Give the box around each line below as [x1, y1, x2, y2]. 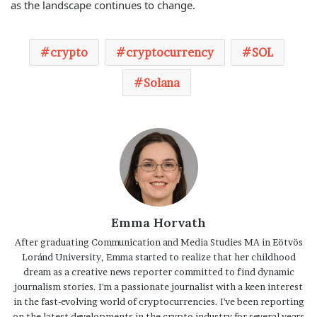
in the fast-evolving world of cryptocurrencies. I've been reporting [13, 295, 304, 307]
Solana [144, 75, 180, 90]
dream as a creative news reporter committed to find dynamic [23, 265, 294, 277]
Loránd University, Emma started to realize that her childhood [21, 250, 296, 263]
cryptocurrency [126, 45, 214, 59]
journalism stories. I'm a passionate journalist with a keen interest [14, 280, 303, 292]
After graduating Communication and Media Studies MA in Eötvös [14, 236, 303, 248]
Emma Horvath [111, 214, 206, 231]
